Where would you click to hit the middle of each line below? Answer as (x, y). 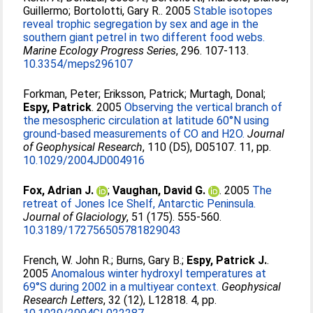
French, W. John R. (67, 260)
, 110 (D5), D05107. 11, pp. (207, 147)
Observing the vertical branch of (204, 107)
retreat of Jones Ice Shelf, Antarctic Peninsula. (140, 204)
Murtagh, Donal (227, 94)
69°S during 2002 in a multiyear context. (121, 287)
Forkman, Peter (61, 94)
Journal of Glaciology (75, 217)
